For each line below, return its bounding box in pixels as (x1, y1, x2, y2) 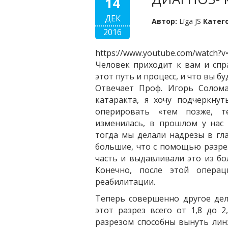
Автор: (152, 16, 178, 26)
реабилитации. (95, 176, 155, 187)
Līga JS (177, 16, 204, 26)
